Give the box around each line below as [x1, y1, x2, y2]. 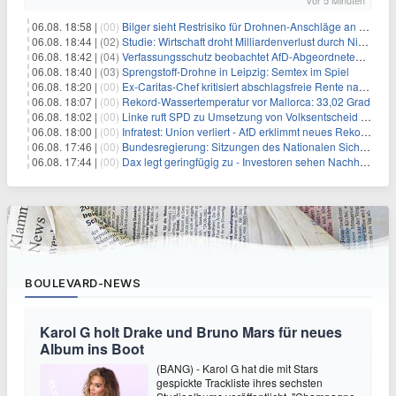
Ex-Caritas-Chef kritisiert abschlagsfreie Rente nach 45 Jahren [122, 79, 359, 94]
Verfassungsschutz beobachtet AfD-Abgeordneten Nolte [122, 49, 355, 64]
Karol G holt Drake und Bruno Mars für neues [40, 322, 342, 342]
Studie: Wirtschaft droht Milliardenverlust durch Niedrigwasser [122, 34, 358, 49]
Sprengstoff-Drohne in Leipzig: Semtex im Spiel [122, 64, 349, 79]
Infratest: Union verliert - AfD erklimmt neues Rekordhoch [122, 124, 361, 139]
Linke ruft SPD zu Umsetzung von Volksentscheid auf [122, 109, 361, 124]
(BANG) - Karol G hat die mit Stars [156, 361, 318, 376]
